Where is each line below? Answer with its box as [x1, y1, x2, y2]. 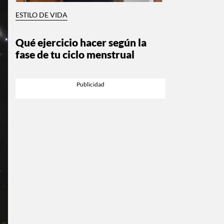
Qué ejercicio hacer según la [15, 35, 146, 48]
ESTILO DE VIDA [15, 10, 67, 19]
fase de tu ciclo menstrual [15, 47, 134, 60]
